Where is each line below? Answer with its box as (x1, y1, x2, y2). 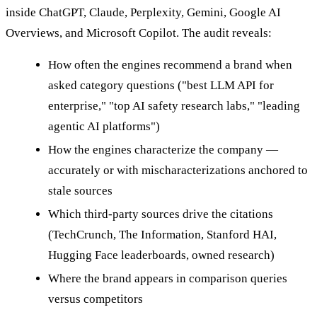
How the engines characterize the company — (48, 143, 278, 157)
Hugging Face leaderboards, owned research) (48, 248, 275, 263)
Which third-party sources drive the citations (48, 207, 273, 221)
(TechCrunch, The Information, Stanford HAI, (48, 228, 277, 242)
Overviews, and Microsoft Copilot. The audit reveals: (6, 26, 272, 40)
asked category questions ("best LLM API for (48, 79, 274, 93)
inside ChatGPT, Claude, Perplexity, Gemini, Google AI (6, 6, 281, 20)
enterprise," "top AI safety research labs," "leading (48, 99, 300, 113)
